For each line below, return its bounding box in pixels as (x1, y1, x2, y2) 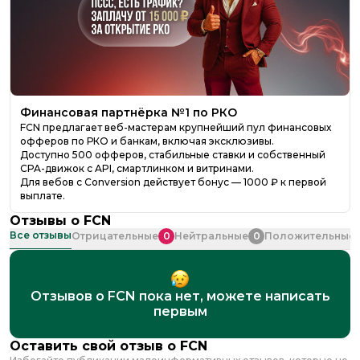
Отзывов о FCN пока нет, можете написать (30, 288, 330, 304)
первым (153, 303, 207, 319)
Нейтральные (174, 230, 248, 243)
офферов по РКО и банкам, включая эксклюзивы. (20, 134, 274, 147)
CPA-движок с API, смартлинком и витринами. (20, 162, 254, 174)
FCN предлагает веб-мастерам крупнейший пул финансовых (20, 121, 331, 133)
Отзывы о (10, 212, 84, 228)
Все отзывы (10, 228, 72, 241)
